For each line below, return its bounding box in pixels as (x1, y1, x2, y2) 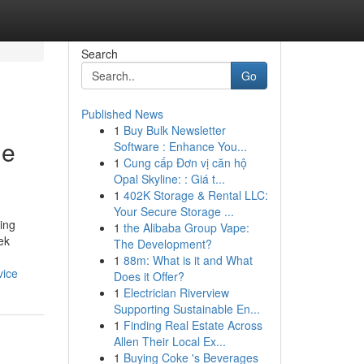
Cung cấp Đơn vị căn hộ (123, 154, 247, 171)
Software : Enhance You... (113, 138, 247, 154)
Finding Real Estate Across (123, 317, 262, 333)
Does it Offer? (113, 268, 184, 284)
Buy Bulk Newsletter (123, 122, 226, 138)
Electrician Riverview (123, 284, 229, 301)
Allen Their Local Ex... (113, 333, 226, 349)
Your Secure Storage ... (113, 203, 234, 219)
